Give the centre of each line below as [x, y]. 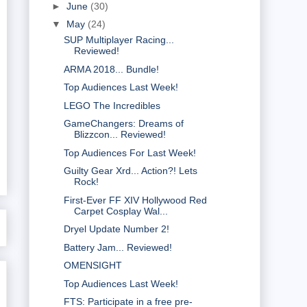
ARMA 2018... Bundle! [111, 69]
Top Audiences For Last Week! [130, 152]
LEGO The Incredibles [112, 105]
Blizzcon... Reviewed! [120, 135]
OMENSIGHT [93, 266]
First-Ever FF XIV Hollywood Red [135, 200]
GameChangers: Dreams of [123, 124]
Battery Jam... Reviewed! [118, 247]
